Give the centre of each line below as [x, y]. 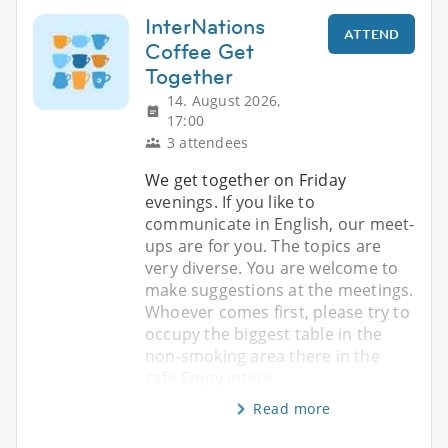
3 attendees [208, 143]
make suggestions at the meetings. [279, 290]
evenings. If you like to [230, 202]
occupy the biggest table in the [264, 334]
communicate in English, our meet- [280, 224]
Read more [292, 409]
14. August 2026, [224, 101]
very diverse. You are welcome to [272, 268]
